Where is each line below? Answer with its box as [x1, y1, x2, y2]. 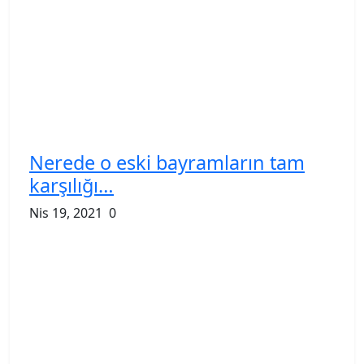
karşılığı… [29, 171, 114, 198]
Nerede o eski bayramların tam [29, 149, 305, 175]
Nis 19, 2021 [29, 203, 102, 222]
